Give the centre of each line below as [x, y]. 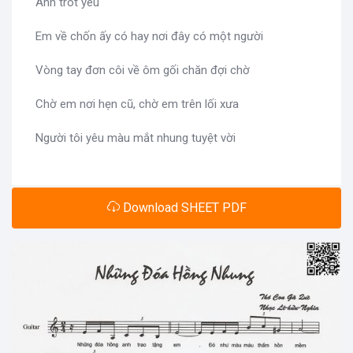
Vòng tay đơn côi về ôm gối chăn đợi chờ [143, 71]
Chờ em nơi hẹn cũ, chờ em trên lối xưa [137, 104]
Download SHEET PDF [183, 208]
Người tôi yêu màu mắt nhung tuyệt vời [136, 138]
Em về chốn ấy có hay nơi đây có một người [149, 37]
